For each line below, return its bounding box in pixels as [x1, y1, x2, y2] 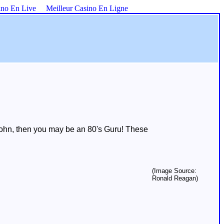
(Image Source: [152, 167, 196, 174]
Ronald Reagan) [152, 174, 198, 182]
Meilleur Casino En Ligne [45, 4, 128, 12]
